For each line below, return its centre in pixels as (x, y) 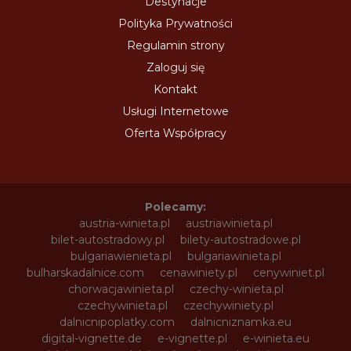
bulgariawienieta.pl (121, 256)
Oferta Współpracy (175, 133)
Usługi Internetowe (175, 111)
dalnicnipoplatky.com (117, 322)
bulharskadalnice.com (85, 272)
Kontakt (175, 89)
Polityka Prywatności (175, 23)
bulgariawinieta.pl (234, 256)
